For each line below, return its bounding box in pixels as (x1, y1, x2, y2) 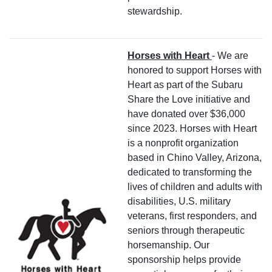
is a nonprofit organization (127, 137, 239, 148)
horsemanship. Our (127, 239, 209, 250)
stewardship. (127, 5, 182, 16)
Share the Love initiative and (127, 93, 250, 104)
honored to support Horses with (127, 64, 262, 75)
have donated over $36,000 (127, 108, 245, 119)
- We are (212, 50, 248, 61)
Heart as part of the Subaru (127, 79, 243, 90)
